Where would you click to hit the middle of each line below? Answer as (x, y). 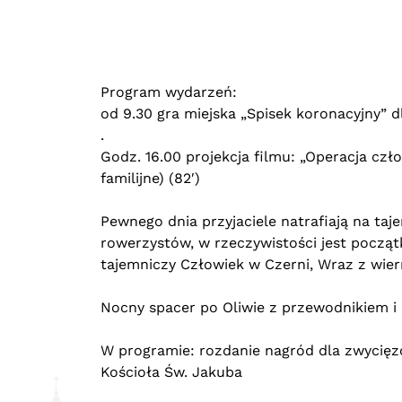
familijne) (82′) (150, 178)
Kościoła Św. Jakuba (171, 372)
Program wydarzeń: (169, 92)
